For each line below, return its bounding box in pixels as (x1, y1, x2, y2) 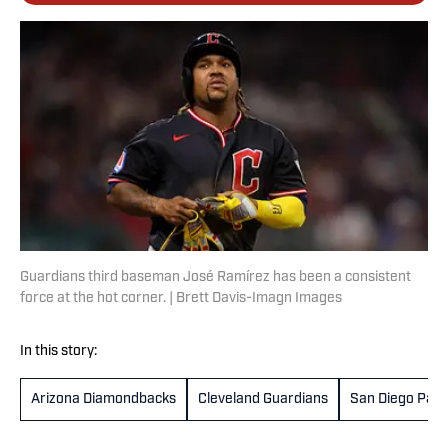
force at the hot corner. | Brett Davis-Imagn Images (20, 291, 342, 307)
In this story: (20, 344, 97, 360)
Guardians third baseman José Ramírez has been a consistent (20, 270, 411, 286)
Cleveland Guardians (198, 392, 328, 408)
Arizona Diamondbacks (31, 392, 176, 408)
